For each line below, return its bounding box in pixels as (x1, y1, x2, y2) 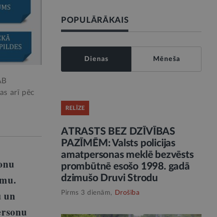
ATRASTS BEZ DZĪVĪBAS (61, 126, 176, 137)
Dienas (84, 56, 108, 62)
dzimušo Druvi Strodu (61, 173, 158, 183)
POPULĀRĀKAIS (61, 16, 129, 24)
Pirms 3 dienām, (61, 189, 112, 196)
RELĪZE (65, 105, 85, 111)
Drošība (114, 189, 139, 196)
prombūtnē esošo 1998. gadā (61, 161, 190, 171)
